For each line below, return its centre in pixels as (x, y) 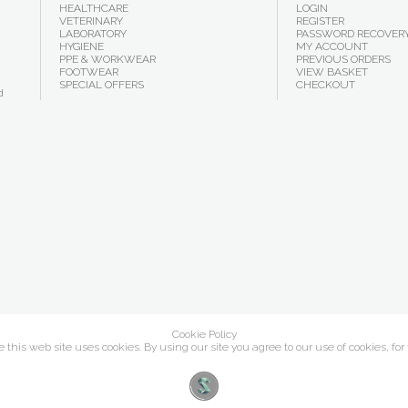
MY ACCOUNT (331, 46)
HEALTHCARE (94, 8)
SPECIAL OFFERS (102, 85)
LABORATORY (93, 34)
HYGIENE (82, 46)
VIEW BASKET (331, 72)
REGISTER (320, 21)
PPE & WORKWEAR (107, 59)
